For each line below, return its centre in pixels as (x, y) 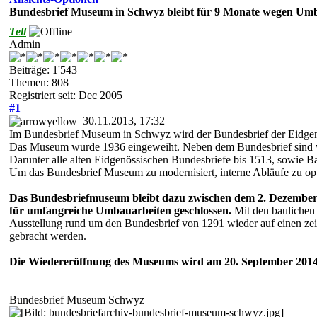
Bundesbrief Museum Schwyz (77, 299)
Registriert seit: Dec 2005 (66, 95)
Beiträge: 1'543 (43, 69)
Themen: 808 (39, 82)
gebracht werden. (48, 236)
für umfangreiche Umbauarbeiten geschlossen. (120, 210)
